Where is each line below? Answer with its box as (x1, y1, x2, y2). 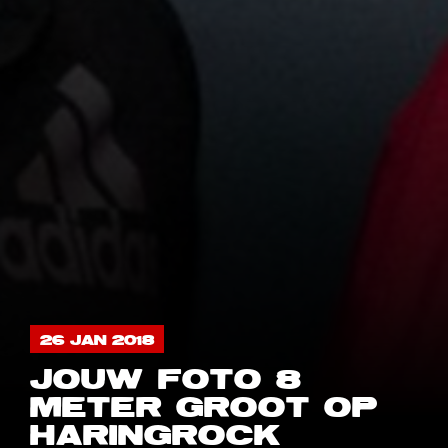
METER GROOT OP (30, 397, 378, 422)
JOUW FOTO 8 (30, 369, 302, 394)
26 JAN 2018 (40, 334, 154, 347)
